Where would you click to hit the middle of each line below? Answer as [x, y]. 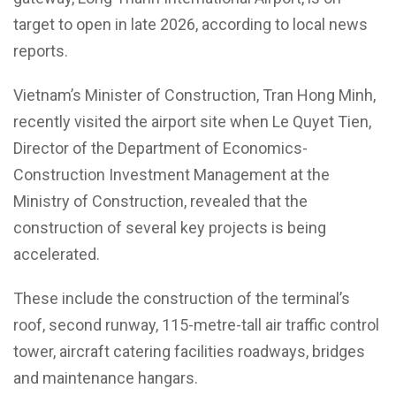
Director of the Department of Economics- [160, 148]
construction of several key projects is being [170, 228]
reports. [41, 51]
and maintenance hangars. [106, 378]
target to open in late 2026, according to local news [190, 25]
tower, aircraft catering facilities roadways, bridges [189, 352]
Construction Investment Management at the [171, 175]
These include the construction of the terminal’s [182, 299]
